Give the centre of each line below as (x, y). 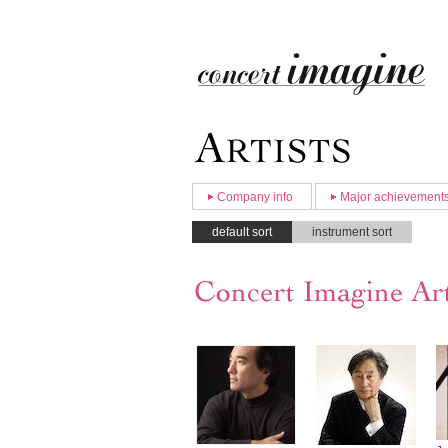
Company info (255, 197)
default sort (242, 232)
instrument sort (352, 232)
